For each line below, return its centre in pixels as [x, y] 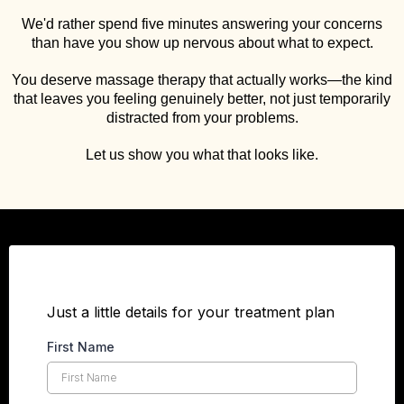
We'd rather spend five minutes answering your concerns [202, 24]
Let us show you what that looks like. [202, 155]
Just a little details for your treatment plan [191, 312]
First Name [81, 347]
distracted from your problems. [202, 118]
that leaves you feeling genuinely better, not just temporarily [202, 99]
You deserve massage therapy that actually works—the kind [202, 80]
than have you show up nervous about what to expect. [202, 43]
